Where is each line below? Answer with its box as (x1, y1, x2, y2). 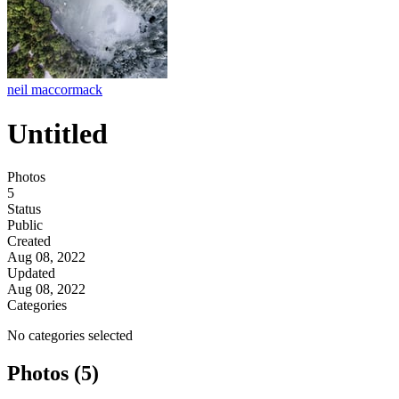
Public (7, 217, 43, 233)
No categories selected (7, 328, 133, 344)
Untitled (7, 117, 108, 150)
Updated (7, 265, 55, 281)
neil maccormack (7, 82, 102, 98)
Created (7, 233, 51, 249)
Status (7, 201, 41, 217)
